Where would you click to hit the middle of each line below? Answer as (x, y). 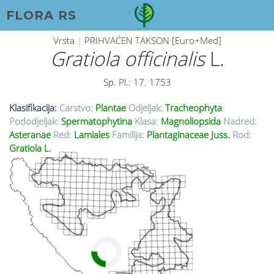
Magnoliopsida (191, 121)
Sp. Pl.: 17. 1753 (137, 82)
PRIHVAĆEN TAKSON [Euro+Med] (153, 41)
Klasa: (146, 121)
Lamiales (92, 135)
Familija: (128, 135)
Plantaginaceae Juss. (188, 135)
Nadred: (240, 121)
